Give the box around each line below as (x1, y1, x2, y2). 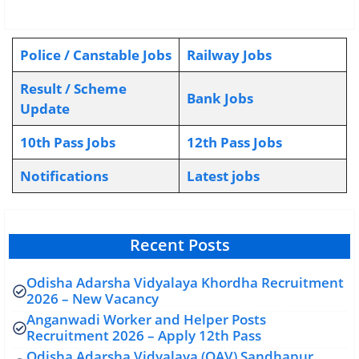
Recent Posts (129, 234, 230, 256)
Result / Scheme (19, 79, 127, 98)
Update (19, 99, 70, 118)
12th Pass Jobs (186, 133, 282, 151)
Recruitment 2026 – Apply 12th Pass (26, 326, 261, 345)
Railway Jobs (186, 46, 272, 64)
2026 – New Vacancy (26, 289, 159, 308)
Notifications (19, 167, 108, 185)
